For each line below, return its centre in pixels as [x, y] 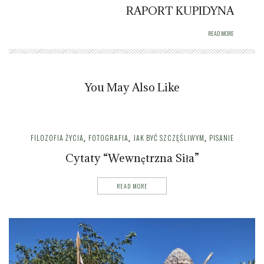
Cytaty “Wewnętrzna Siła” [132, 158]
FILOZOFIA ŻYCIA [57, 137]
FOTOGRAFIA [108, 137]
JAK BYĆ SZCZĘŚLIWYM [169, 137]
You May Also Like [132, 87]
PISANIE [221, 137]
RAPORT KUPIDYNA [180, 10]
